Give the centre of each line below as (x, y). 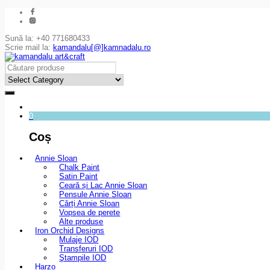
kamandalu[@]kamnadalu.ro (102, 47)
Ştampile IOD (83, 258)
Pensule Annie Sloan (96, 195)
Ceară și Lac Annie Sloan (103, 186)
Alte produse (81, 222)
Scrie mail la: (29, 47)
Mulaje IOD (79, 240)
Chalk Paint (80, 168)
